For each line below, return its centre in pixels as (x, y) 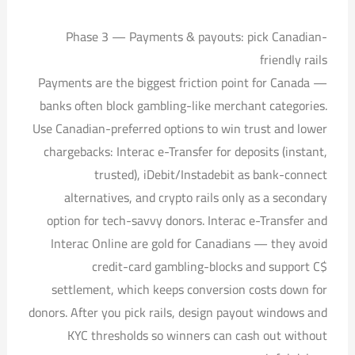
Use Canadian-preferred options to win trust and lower (180, 128)
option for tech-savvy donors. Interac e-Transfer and (187, 220)
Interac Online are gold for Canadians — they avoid (189, 243)
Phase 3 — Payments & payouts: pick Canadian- (197, 36)
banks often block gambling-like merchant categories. (184, 105)
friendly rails (294, 59)
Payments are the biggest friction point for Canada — (183, 82)
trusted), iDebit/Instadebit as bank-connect (211, 174)
